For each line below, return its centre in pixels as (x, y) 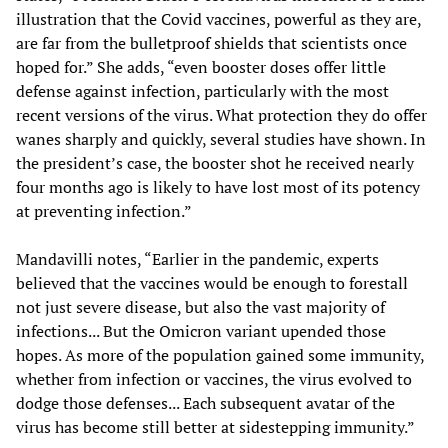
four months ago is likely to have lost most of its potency (218, 186)
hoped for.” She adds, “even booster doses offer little (201, 66)
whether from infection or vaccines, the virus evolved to (214, 378)
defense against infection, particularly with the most (202, 90)
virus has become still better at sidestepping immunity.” (215, 426)
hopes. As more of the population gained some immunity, (220, 354)
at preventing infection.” (104, 210)
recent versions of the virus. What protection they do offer (221, 114)
